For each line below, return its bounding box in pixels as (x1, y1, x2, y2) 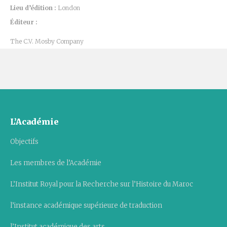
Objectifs (10, 137, 39, 146)
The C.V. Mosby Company (10, 37, 84, 45)
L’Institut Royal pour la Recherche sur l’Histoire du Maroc (10, 180, 193, 188)
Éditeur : (10, 18, 37, 26)
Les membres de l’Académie (10, 159, 101, 167)
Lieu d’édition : (10, 4, 58, 12)
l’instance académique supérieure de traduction (10, 201, 162, 210)
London (58, 4, 80, 12)
